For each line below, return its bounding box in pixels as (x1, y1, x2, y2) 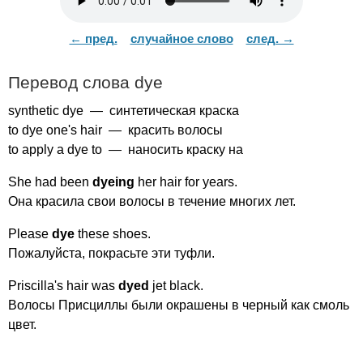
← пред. (69, 32, 117, 45)
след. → (246, 32, 294, 45)
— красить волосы (102, 123, 223, 137)
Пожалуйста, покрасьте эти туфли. (8, 246, 215, 260)
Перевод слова (8, 73, 135, 92)
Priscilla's (8, 279, 63, 293)
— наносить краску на (102, 143, 243, 156)
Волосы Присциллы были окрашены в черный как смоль (8, 298, 349, 312)
